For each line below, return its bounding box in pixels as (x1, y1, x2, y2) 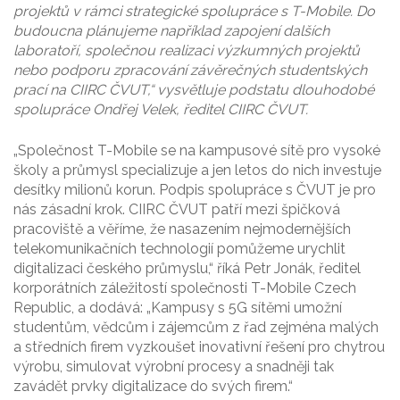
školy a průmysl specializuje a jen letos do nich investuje (13, 162, 381, 179)
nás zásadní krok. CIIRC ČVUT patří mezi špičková (13, 201, 340, 219)
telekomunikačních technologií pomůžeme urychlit (13, 240, 346, 258)
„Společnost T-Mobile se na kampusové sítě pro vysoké (13, 142, 380, 160)
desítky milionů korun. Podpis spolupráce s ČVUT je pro (13, 181, 376, 199)
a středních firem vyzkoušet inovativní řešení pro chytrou (13, 338, 385, 356)
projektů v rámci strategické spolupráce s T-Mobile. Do (13, 3, 375, 21)
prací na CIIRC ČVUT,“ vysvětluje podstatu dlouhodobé (13, 81, 374, 99)
